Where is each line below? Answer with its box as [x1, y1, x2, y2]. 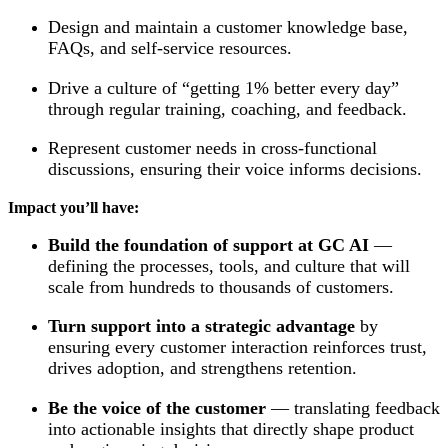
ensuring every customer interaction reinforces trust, [48, 337, 427, 358]
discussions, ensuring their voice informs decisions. [48, 159, 422, 180]
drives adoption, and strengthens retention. [48, 358, 357, 379]
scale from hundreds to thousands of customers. [48, 276, 394, 297]
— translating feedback [266, 397, 440, 418]
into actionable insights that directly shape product [48, 418, 414, 439]
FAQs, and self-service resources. [48, 38, 292, 59]
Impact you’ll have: [8, 198, 139, 216]
